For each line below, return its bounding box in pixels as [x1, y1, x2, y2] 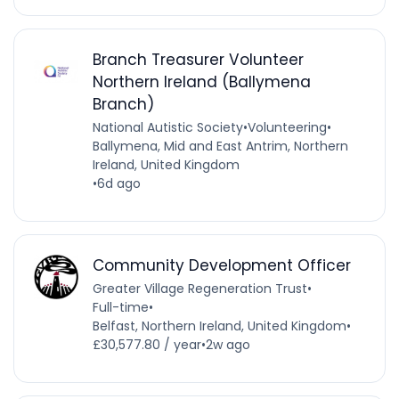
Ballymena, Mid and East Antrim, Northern [92, 136, 348, 155]
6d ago [96, 174, 141, 192]
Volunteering [247, 118, 327, 136]
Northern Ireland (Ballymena [92, 70, 311, 93]
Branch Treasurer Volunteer [92, 48, 304, 70]
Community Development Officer [92, 254, 351, 276]
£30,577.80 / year [92, 335, 201, 354]
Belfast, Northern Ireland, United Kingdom [92, 316, 346, 335]
